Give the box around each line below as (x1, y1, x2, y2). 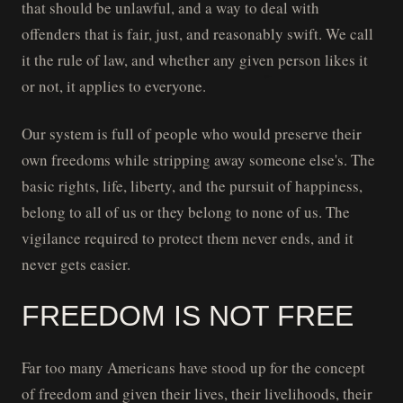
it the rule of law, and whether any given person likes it (22, 49, 368, 70)
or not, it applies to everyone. (22, 75, 206, 96)
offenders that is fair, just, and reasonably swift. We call (22, 22, 373, 44)
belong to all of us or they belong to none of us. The (22, 201, 350, 222)
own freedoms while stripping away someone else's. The (22, 148, 375, 170)
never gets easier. (22, 253, 130, 274)
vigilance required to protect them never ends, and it (22, 227, 354, 248)
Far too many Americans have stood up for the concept (22, 356, 365, 378)
